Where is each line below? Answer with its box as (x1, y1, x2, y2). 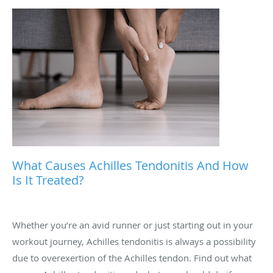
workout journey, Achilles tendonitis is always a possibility (12, 235, 256, 247)
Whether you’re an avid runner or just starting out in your (12, 218, 253, 231)
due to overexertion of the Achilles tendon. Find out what (12, 251, 252, 264)
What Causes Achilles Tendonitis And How (12, 157, 249, 174)
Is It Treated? (12, 171, 84, 188)
